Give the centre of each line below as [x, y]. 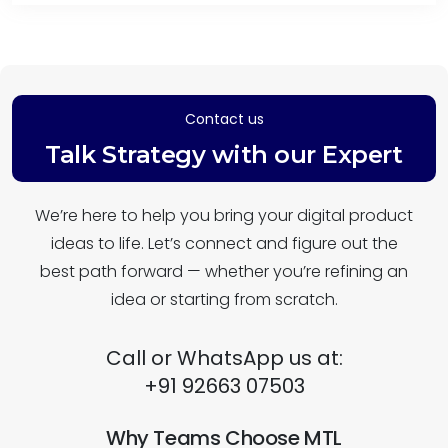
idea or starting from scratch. [224, 299]
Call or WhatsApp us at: [224, 357]
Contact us [224, 118]
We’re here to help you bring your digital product [224, 215]
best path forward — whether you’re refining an [224, 271]
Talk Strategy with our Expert [224, 154]
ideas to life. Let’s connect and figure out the [224, 243]
